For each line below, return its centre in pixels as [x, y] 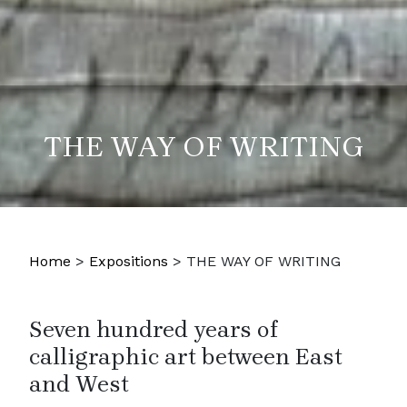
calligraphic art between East [186, 356]
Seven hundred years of [154, 329]
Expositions [129, 261]
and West [79, 383]
